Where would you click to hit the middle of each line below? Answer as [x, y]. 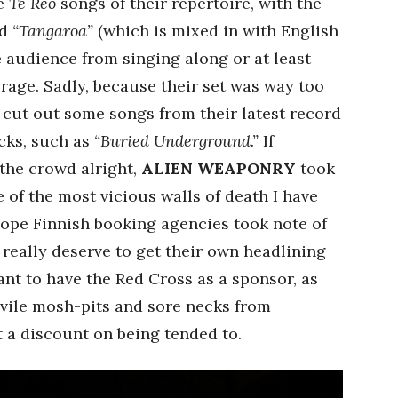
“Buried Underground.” [176, 140]
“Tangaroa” [53, 30]
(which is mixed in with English [216, 30]
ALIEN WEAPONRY [219, 168]
